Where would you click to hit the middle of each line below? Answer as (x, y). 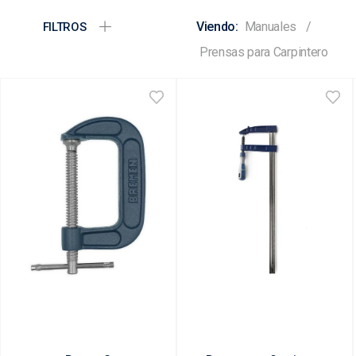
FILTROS (64, 27)
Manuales (271, 27)
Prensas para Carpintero (263, 52)
